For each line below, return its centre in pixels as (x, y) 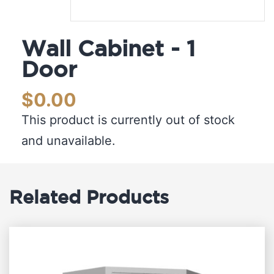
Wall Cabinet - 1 (108, 50)
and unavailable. (68, 140)
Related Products (89, 198)
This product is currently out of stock (128, 120)
